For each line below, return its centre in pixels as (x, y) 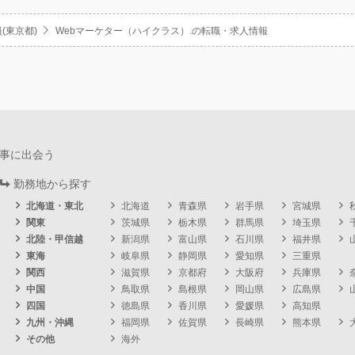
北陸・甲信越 (55, 240)
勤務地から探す (52, 184)
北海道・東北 (55, 206)
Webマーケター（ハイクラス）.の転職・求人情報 (162, 31)
